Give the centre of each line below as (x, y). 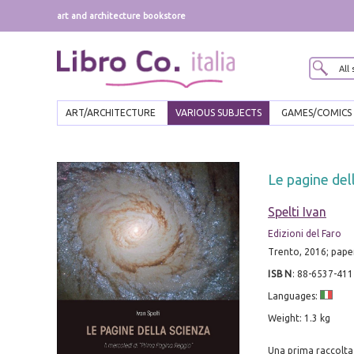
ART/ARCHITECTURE (111, 113)
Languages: (294, 296)
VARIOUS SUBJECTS (218, 113)
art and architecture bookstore (121, 16)
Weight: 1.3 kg (299, 318)
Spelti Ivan (297, 212)
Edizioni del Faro (304, 234)
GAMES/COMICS (316, 113)
